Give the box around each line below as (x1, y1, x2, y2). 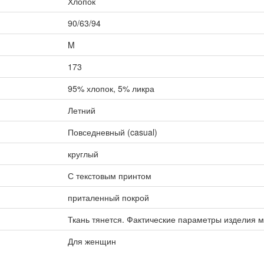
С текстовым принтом (67, 170, 151, 181)
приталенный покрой (67, 192, 149, 203)
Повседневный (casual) (67, 126, 157, 138)
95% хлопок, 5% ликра (67, 82, 154, 94)
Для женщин (67, 235, 116, 247)
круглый (67, 148, 98, 160)
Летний (67, 104, 95, 116)
